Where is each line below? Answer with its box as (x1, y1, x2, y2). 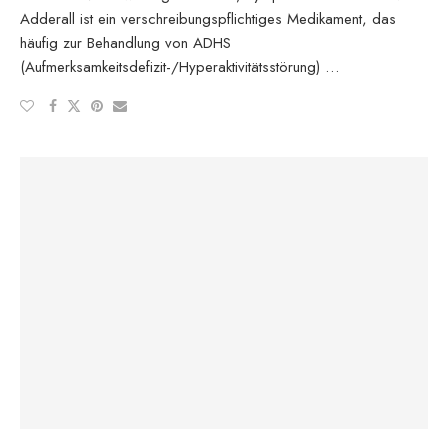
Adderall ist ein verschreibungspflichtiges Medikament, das (20, 7, 396, 30)
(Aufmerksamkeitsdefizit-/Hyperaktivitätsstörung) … (20, 55, 339, 78)
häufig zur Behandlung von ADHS (20, 31, 231, 54)
